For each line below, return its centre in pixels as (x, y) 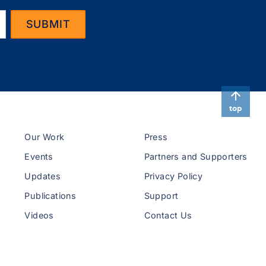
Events (39, 157)
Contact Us (168, 216)
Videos (39, 216)
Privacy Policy (173, 176)
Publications (50, 196)
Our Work (45, 137)
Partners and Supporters (196, 157)
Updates (43, 176)
